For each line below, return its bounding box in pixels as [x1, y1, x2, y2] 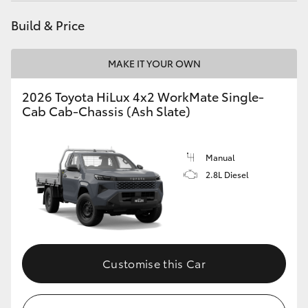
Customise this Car [102, 254, 206, 271]
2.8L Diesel [206, 168, 249, 180]
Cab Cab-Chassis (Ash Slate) [22, 102, 190, 120]
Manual [206, 151, 235, 163]
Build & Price [11, 16, 85, 34]
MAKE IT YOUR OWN [107, 56, 201, 70]
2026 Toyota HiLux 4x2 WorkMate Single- [22, 87, 264, 105]
